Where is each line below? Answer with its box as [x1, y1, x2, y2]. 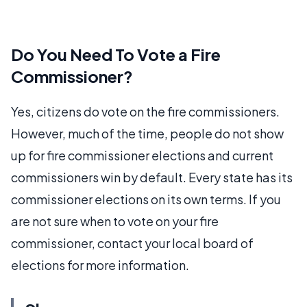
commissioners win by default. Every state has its [11, 169, 293, 185]
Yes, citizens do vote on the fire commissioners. [11, 103, 280, 119]
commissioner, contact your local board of [11, 234, 254, 251]
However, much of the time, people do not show [11, 125, 284, 141]
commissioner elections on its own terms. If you [11, 191, 281, 207]
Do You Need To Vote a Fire [11, 43, 221, 64]
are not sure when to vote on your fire [11, 212, 219, 229]
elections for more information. [11, 256, 189, 273]
